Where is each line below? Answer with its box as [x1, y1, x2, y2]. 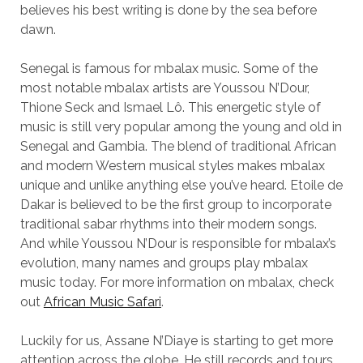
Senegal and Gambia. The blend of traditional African [19, 139, 336, 155]
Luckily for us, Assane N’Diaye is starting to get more [19, 333, 333, 349]
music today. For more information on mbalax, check [19, 275, 334, 291]
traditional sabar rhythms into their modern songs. [19, 216, 317, 233]
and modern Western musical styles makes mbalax [19, 158, 325, 174]
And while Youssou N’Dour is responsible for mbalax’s [19, 236, 336, 252]
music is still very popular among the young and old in [19, 119, 342, 135]
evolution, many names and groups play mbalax [19, 255, 308, 271]
